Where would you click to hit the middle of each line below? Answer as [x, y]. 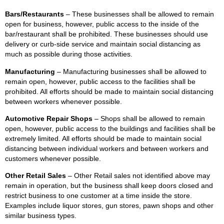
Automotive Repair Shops [50, 118]
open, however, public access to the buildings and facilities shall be [110, 128]
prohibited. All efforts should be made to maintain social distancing [109, 91]
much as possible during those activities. [69, 54]
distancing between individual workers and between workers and [107, 148]
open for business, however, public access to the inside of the [102, 24]
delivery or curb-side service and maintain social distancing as [103, 44]
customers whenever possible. [53, 158]
